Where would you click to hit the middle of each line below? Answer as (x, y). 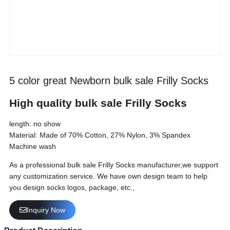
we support (200, 165)
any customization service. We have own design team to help (108, 176)
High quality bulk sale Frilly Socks (98, 103)
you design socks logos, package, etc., (72, 187)
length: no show (35, 123)
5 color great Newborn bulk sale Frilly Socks (109, 81)
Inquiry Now (46, 210)
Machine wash (33, 146)
